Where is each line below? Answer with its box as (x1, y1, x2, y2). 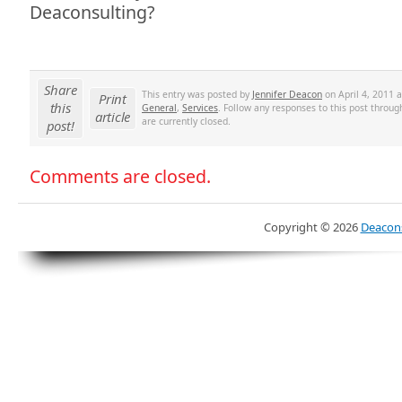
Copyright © (263, 218, 330, 235)
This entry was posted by (142, 87, 252, 100)
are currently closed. (142, 114, 231, 127)
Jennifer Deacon (252, 87, 322, 100)
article (95, 107, 130, 126)
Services (182, 100, 218, 114)
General (142, 100, 177, 114)
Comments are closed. (30, 163, 211, 188)
